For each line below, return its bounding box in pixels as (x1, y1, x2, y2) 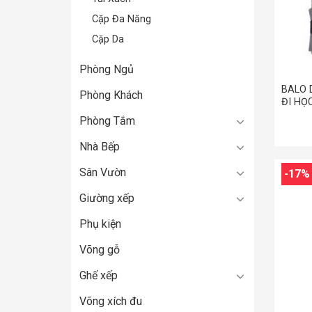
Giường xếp (79, 192, 134, 205)
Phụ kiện (79, 217, 121, 231)
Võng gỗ (79, 243, 120, 256)
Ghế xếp (79, 269, 118, 282)
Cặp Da (92, 33, 124, 45)
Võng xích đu (79, 295, 142, 308)
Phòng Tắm (79, 114, 135, 127)
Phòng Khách (79, 88, 143, 102)
